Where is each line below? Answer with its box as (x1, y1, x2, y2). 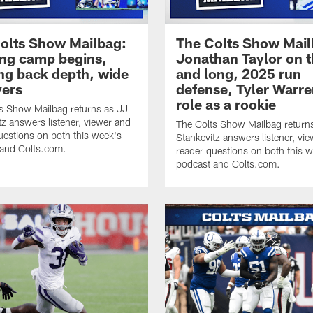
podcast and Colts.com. (176, 158, 280, 170)
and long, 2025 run (176, 65, 301, 82)
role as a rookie (176, 96, 276, 113)
